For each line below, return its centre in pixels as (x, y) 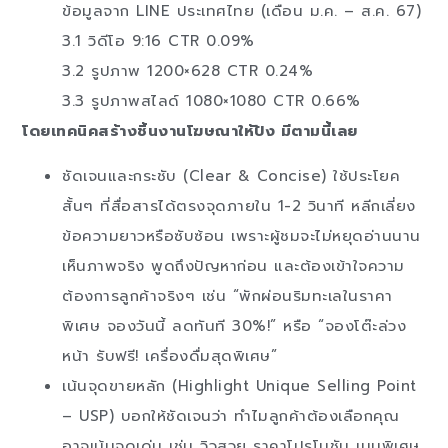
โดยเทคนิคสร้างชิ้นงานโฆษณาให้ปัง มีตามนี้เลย (190, 131)
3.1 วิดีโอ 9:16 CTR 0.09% (158, 41)
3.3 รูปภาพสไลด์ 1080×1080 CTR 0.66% (211, 101)
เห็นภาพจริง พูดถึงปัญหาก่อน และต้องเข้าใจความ (233, 265)
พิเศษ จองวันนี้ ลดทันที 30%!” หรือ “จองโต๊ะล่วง (234, 325)
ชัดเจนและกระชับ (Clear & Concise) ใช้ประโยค (231, 175)
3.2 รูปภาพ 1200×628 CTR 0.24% (188, 71)
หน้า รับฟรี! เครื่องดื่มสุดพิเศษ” (170, 355)
